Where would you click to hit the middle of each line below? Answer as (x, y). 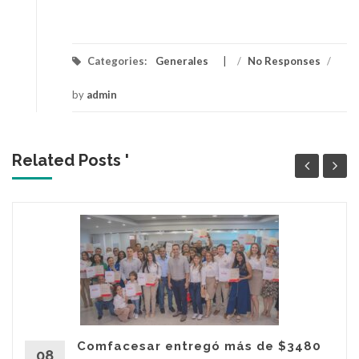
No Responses (284, 61)
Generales (182, 61)
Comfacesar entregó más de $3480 (199, 347)
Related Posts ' (71, 161)
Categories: (117, 61)
